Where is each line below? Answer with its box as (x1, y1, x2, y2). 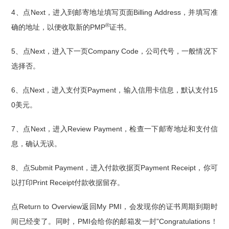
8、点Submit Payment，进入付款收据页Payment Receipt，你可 (11, 163, 218, 172)
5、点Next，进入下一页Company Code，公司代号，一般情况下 (11, 47, 218, 55)
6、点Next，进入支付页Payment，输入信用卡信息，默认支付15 (11, 85, 218, 94)
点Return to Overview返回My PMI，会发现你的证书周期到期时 (11, 202, 218, 211)
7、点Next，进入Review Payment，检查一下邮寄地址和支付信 (11, 124, 218, 133)
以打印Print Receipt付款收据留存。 (11, 178, 125, 187)
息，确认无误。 (11, 139, 62, 148)
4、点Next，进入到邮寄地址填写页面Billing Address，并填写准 (11, 8, 218, 16)
